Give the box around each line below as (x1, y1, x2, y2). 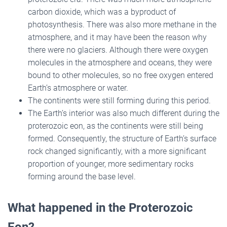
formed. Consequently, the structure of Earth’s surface (28, 133, 216, 143)
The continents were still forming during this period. (28, 95, 211, 105)
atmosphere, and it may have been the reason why (28, 32, 207, 42)
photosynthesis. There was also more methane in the (28, 19, 216, 29)
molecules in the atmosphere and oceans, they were (28, 57, 212, 67)
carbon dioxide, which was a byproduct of (28, 7, 176, 17)
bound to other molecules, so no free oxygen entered (28, 70, 213, 80)
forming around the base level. (28, 171, 136, 181)
